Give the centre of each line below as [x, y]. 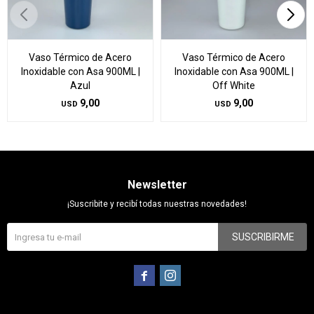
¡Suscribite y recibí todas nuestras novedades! [157, 204]
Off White [234, 86]
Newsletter [157, 185]
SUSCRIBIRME [263, 237]
